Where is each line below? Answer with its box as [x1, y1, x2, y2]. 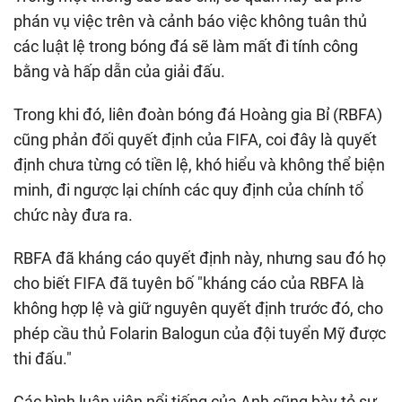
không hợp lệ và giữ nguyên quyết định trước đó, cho [13, 298, 383, 318]
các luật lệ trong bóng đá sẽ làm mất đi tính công [13, 36, 358, 56]
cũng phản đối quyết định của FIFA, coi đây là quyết [13, 129, 377, 149]
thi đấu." [13, 348, 72, 368]
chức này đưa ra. [13, 205, 133, 224]
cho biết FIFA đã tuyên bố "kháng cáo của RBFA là [13, 273, 364, 293]
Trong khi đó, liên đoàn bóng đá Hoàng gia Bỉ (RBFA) [13, 104, 382, 124]
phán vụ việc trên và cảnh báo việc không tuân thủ [13, 11, 367, 31]
